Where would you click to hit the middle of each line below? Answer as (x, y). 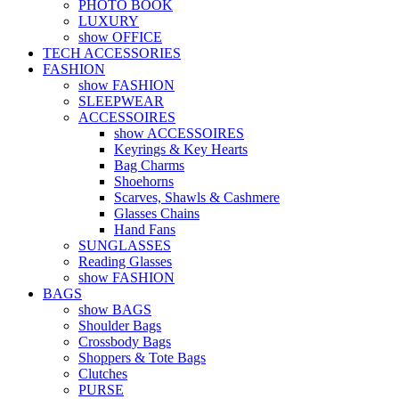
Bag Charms (149, 165)
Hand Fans (145, 229)
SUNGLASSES (125, 245)
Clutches (103, 374)
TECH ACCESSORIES (112, 53)
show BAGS (115, 309)
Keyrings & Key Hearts (181, 149)
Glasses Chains (157, 213)
